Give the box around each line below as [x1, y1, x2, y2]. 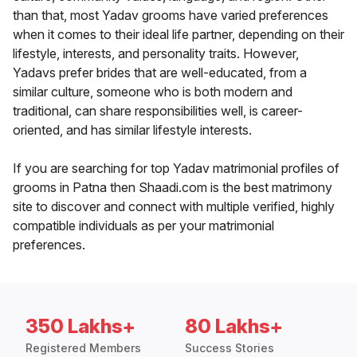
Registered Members [25, 341, 141, 355]
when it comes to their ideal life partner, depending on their [13, 26, 344, 43]
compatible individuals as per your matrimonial [13, 218, 274, 234]
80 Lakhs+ [185, 315, 283, 339]
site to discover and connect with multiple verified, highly [13, 198, 335, 215]
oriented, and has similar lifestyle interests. [13, 122, 252, 139]
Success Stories [185, 341, 274, 355]
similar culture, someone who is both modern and [13, 84, 292, 100]
